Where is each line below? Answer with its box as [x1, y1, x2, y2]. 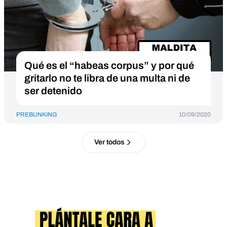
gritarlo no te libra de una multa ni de [24, 72, 190, 84]
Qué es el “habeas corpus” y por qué [24, 60, 194, 71]
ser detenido [24, 85, 82, 96]
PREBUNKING [16, 111, 57, 118]
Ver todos [94, 138, 125, 146]
